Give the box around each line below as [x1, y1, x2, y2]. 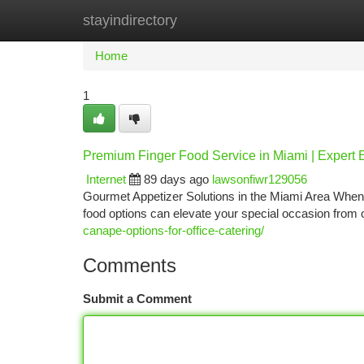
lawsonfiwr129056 [212, 172, 307, 186]
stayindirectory [83, 12, 177, 28]
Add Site [280, 13, 325, 27]
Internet [86, 172, 126, 186]
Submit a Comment [83, 292, 192, 305]
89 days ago [144, 172, 209, 186]
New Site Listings [164, 13, 256, 27]
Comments [83, 254, 176, 276]
